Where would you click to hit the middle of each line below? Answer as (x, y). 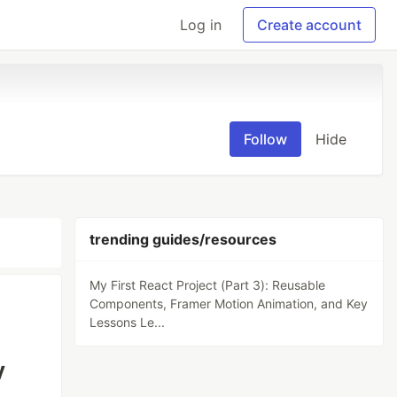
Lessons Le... (128, 322)
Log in (201, 25)
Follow (265, 139)
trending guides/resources (183, 239)
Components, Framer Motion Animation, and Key (229, 304)
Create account (309, 25)
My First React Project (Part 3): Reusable (208, 285)
